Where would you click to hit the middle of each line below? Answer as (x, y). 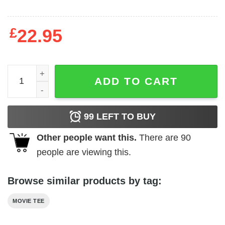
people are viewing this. (84, 152)
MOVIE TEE (29, 201)
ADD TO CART (136, 81)
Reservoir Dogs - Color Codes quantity (81, 71)
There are (159, 137)
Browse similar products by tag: (85, 181)
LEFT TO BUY (125, 116)
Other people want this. (87, 137)
